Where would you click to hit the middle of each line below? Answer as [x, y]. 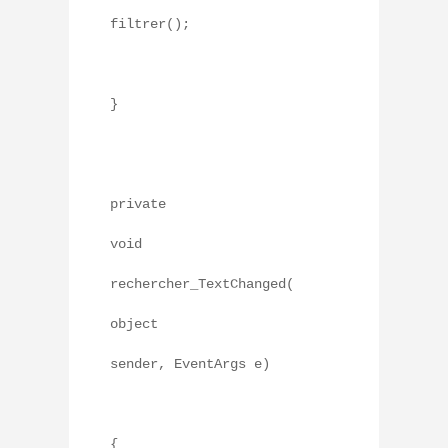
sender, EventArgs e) [190, 364]
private [138, 204]
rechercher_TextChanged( [202, 284]
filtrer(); [150, 24]
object [134, 324]
